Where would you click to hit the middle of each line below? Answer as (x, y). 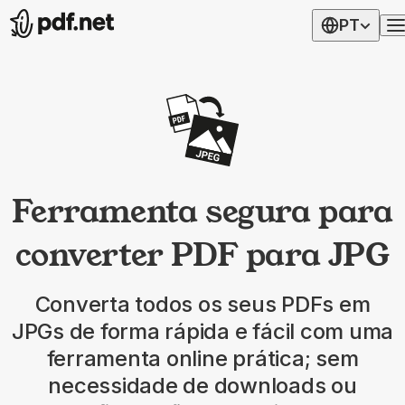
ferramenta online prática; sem (202, 359)
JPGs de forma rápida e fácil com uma (202, 332)
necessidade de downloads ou (202, 386)
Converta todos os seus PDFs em (202, 305)
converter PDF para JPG (202, 254)
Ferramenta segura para (202, 211)
